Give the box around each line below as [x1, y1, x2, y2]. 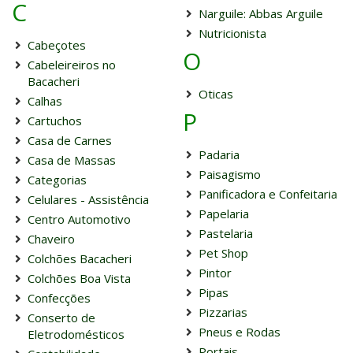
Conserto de [28, 310, 95, 325]
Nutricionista [198, 25, 266, 41]
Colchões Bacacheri [28, 251, 132, 266]
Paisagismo [198, 166, 261, 182]
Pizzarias [198, 304, 247, 320]
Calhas [28, 93, 62, 109]
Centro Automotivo [28, 211, 131, 227]
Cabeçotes [28, 37, 86, 53]
